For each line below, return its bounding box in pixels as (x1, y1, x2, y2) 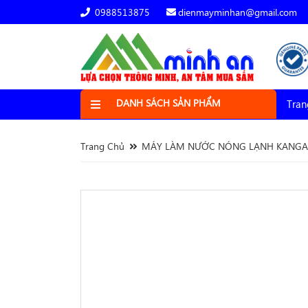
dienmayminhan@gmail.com (178, 5, 297, 19)
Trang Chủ (80, 140, 124, 153)
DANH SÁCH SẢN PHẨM (116, 96, 221, 109)
